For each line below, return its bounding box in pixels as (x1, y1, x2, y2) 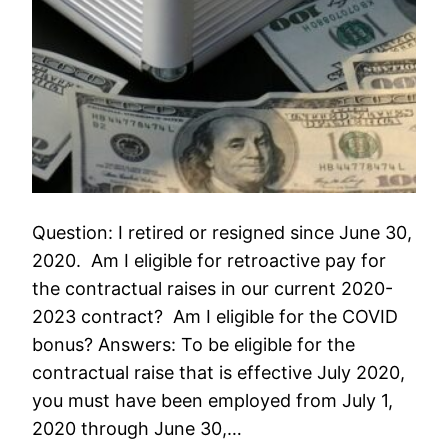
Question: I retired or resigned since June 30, (32, 221, 413, 243)
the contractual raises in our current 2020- (32, 277, 394, 299)
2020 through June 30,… (32, 417, 243, 439)
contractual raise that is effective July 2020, (32, 361, 406, 383)
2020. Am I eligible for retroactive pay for (32, 249, 387, 271)
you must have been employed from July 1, (32, 389, 394, 411)
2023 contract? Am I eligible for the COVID (32, 305, 399, 327)
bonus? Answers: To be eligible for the (32, 333, 356, 355)
